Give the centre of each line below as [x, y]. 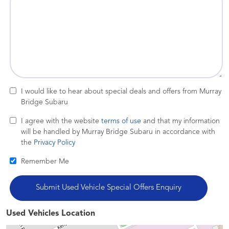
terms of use [121, 121]
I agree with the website [61, 121]
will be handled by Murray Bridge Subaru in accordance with [118, 132]
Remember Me [45, 162]
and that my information [180, 121]
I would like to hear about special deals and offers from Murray [121, 91]
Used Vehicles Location [51, 214]
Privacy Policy [54, 143]
